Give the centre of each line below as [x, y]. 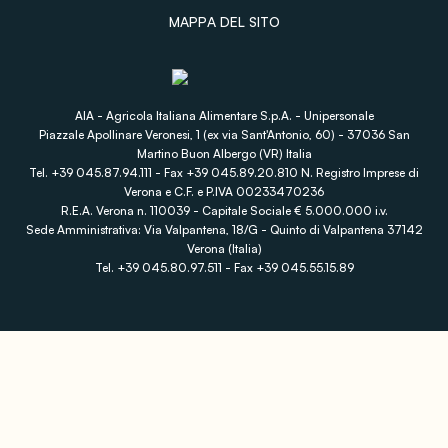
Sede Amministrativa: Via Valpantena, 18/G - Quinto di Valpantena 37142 [224, 230]
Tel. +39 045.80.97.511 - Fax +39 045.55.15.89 [224, 268]
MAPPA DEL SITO [224, 22]
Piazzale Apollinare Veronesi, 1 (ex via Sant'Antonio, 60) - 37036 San [224, 135]
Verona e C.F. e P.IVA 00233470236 [224, 192]
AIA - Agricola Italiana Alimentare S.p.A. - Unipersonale [224, 116]
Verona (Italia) [224, 249]
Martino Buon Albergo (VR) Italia [224, 154]
